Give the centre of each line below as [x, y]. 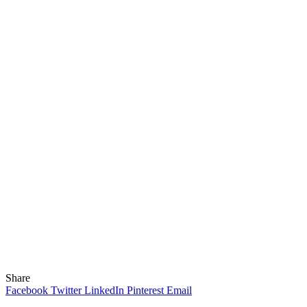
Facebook [27, 290]
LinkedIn [104, 290]
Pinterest [145, 290]
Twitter [66, 290]
